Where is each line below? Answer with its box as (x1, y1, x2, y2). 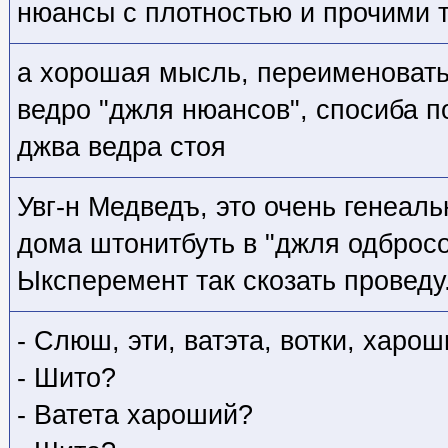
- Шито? (17, 362, 116, 393)
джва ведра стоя (17, 131, 226, 162)
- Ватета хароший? (17, 399, 253, 430)
